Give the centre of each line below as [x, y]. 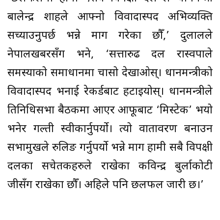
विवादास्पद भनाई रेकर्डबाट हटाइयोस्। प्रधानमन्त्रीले [110, 92]
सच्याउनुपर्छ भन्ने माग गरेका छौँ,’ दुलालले [110, 36]
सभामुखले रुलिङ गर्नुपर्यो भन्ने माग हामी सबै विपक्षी [110, 148]
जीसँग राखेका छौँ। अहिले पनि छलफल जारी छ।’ [106, 185]
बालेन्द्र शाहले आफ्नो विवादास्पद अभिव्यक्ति [110, 17]
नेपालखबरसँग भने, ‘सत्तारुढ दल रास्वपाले [110, 55]
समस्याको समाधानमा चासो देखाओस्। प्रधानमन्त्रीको [110, 73]
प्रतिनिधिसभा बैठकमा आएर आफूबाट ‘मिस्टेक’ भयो [110, 110]
